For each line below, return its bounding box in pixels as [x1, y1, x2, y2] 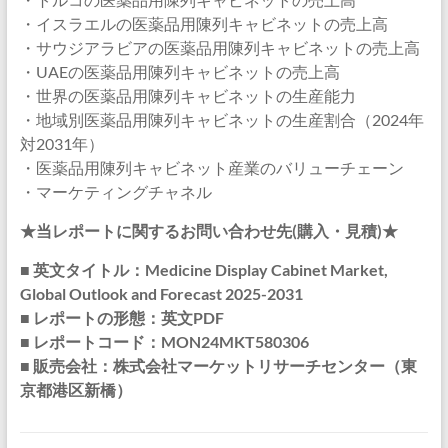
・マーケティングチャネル [19, 182, 212, 201]
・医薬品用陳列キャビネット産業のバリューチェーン [19, 158, 404, 177]
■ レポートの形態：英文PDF [19, 308, 224, 327]
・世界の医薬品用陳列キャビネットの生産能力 [19, 86, 356, 105]
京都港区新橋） [19, 380, 132, 399]
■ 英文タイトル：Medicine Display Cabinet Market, [19, 260, 388, 279]
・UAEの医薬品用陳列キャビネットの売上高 [19, 62, 340, 81]
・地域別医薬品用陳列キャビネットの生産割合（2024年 [19, 110, 424, 129]
